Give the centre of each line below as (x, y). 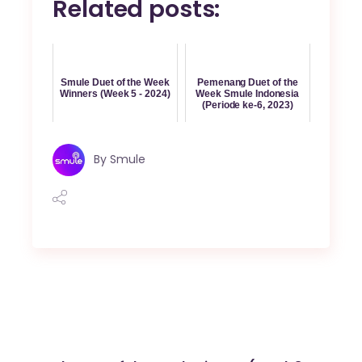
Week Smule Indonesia (248, 93)
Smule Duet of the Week (115, 82)
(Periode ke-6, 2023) (247, 105)
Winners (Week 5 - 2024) (115, 93)
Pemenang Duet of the (247, 82)
